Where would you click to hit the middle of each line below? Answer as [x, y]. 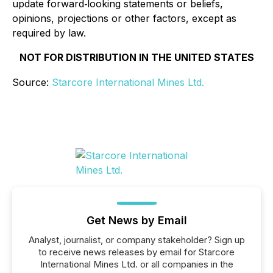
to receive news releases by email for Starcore [136, 252]
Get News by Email [136, 220]
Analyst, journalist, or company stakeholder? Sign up [136, 240]
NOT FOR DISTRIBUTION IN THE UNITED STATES [136, 57]
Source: [32, 82]
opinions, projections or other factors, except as [124, 18]
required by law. [49, 33]
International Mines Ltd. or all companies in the [136, 264]
